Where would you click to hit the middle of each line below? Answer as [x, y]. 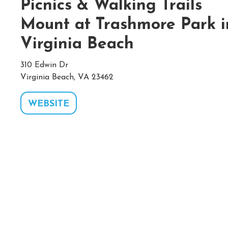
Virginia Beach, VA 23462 [67, 77]
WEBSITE [49, 104]
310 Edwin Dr [44, 65]
